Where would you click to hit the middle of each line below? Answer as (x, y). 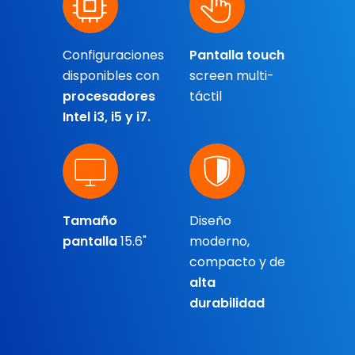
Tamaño (90, 221)
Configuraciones (113, 55)
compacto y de (237, 262)
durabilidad (227, 303)
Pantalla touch (237, 55)
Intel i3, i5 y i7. (107, 117)
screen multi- (232, 76)
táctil (206, 97)
